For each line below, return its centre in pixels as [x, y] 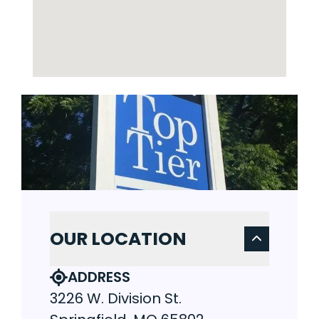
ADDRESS [99, 277]
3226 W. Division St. [116, 299]
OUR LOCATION [118, 239]
